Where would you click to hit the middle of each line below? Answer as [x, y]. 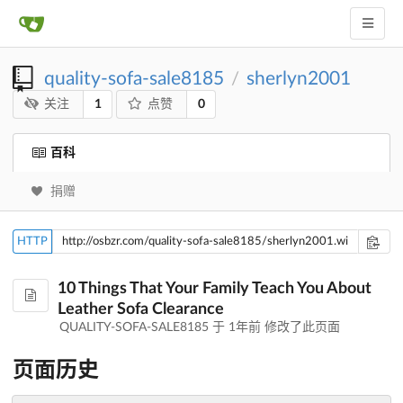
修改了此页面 [300, 328]
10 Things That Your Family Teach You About [215, 289]
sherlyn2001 [299, 79]
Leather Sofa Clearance [141, 310]
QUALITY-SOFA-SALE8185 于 [144, 328]
